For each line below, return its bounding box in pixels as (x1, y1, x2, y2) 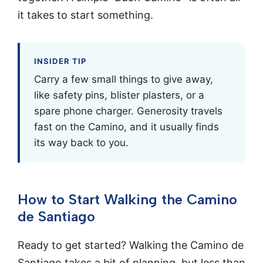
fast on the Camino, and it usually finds (34, 121, 219, 133)
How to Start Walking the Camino (18, 191, 237, 208)
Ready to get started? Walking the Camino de (18, 239, 244, 252)
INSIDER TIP (34, 56, 87, 66)
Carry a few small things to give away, (34, 73, 213, 86)
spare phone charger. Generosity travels (34, 105, 222, 117)
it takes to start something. (18, 8, 153, 21)
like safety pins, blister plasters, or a (34, 89, 204, 102)
